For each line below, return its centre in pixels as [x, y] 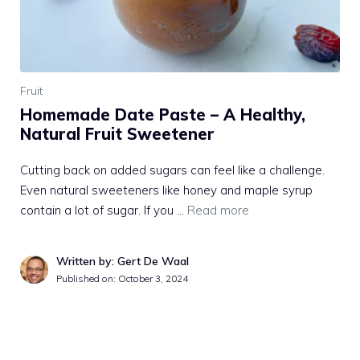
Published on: [87, 279]
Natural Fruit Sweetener [117, 134]
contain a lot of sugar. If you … [104, 211]
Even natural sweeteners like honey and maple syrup [166, 190]
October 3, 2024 [153, 279]
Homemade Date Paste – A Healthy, [163, 115]
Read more [218, 211]
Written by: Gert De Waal [123, 262]
